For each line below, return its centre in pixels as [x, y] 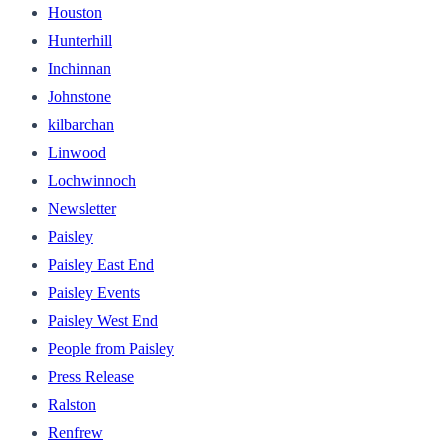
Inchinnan [79, 68]
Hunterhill [80, 40]
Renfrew [75, 432]
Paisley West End [103, 320]
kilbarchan [81, 124]
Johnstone [79, 96]
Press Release [91, 376]
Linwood [77, 152]
